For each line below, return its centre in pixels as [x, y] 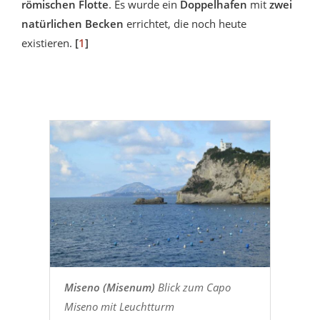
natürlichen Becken [72, 24]
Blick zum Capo [192, 287]
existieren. [48, 43]
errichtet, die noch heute [185, 24]
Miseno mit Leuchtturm [119, 306]
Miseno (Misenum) [109, 287]
